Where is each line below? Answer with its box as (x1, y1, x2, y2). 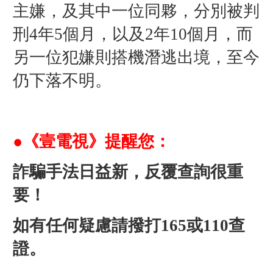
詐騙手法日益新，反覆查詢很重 (12, 162, 243, 181)
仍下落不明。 (12, 71, 112, 90)
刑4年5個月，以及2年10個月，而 (12, 24, 253, 43)
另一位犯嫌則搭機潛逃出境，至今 (12, 48, 260, 66)
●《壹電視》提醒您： (12, 132, 171, 151)
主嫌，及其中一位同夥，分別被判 (12, 1, 260, 20)
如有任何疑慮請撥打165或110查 (12, 216, 245, 235)
